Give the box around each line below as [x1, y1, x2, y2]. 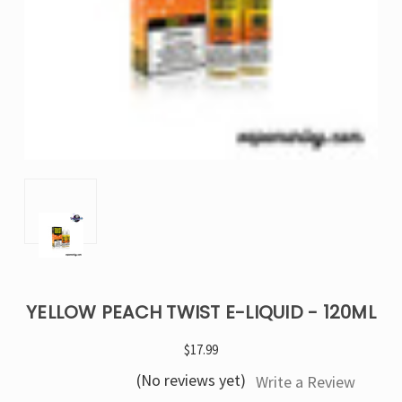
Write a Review [256, 371, 355, 393]
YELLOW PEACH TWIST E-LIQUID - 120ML [26, 300, 376, 325]
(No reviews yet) [136, 370, 246, 390]
